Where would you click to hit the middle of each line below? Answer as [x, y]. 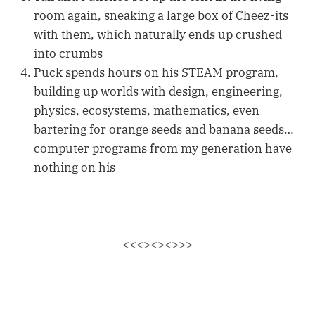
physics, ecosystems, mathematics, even [147, 111]
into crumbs [68, 54]
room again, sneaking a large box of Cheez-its [161, 16]
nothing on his [75, 168]
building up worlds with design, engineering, [158, 92]
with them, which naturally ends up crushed [158, 35]
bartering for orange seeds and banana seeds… [164, 130]
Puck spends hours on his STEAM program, [156, 73]
